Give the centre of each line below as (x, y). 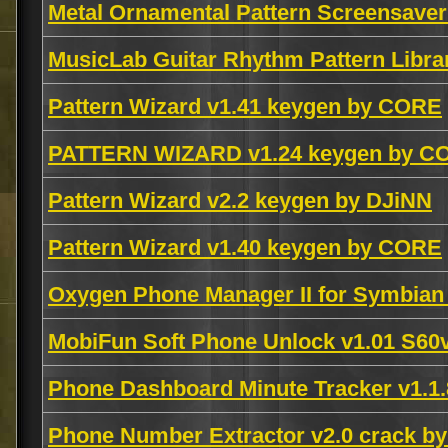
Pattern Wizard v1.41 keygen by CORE (245, 106)
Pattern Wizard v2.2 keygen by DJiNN (240, 200)
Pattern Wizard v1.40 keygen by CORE (245, 247)
